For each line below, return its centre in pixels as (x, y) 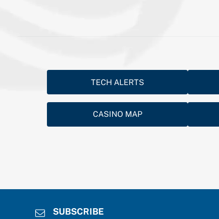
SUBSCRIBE (78, 211)
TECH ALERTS (117, 82)
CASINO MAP (117, 114)
